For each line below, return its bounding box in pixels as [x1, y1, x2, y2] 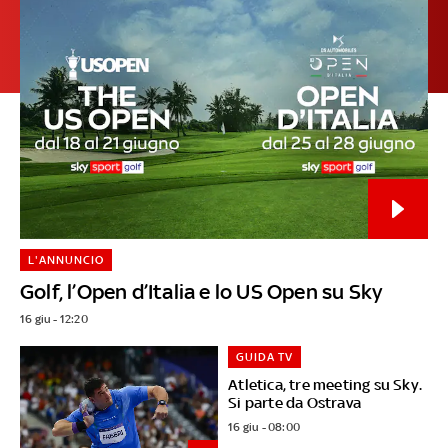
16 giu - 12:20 [19, 311, 88, 326]
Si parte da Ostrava [228, 393, 362, 411]
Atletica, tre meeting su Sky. [228, 375, 423, 393]
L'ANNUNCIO [27, 252, 104, 267]
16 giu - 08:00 [228, 419, 301, 434]
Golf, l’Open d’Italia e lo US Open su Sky [19, 278, 383, 304]
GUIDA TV [236, 349, 294, 364]
